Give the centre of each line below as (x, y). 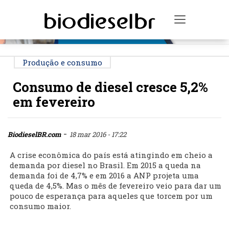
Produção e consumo (62, 63)
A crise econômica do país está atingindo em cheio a (111, 155)
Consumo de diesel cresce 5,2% (110, 87)
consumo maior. (40, 206)
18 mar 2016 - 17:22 (98, 135)
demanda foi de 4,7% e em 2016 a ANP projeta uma (104, 176)
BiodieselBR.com (34, 135)
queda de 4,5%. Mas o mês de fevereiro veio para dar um (116, 186)
